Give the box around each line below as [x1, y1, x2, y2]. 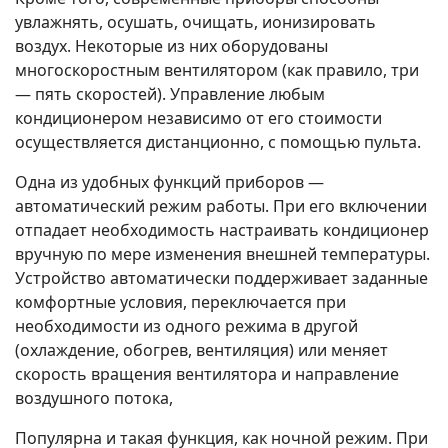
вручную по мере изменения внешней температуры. [15, 243, 430, 266]
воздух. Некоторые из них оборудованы [15, 35, 328, 58]
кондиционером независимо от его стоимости [15, 107, 382, 130]
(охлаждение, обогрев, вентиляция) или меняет [15, 339, 388, 362]
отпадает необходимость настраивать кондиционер [15, 219, 429, 242]
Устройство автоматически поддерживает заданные [15, 267, 428, 290]
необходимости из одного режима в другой [15, 315, 358, 338]
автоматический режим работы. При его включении [15, 195, 427, 218]
